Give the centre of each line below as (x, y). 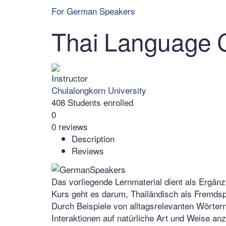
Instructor (70, 78)
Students (86, 102)
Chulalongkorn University (99, 90)
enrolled (118, 102)
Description (93, 138)
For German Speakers (93, 11)
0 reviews (70, 126)
